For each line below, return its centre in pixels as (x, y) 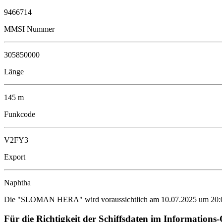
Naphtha (17, 183)
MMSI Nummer (29, 29)
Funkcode (20, 114)
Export (15, 157)
